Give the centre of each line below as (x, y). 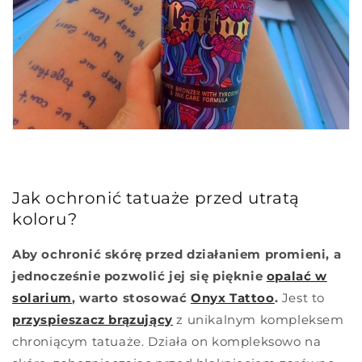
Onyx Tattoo (233, 297)
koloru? (45, 219)
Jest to (302, 297)
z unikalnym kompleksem (258, 319)
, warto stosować (131, 297)
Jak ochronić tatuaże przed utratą (156, 198)
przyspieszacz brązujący (93, 319)
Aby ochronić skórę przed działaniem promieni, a (177, 254)
